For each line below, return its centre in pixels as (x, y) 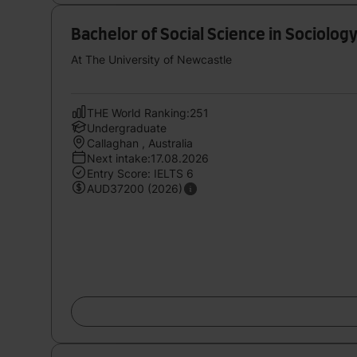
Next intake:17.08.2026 (148, 158)
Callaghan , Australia (140, 143)
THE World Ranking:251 (148, 112)
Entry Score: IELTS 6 (140, 173)
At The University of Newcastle (151, 59)
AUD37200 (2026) (135, 188)
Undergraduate (127, 127)
